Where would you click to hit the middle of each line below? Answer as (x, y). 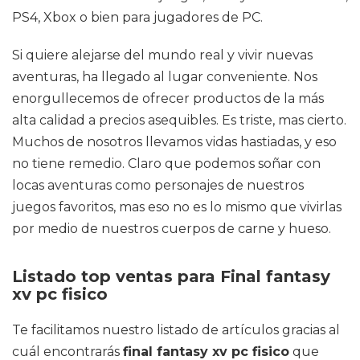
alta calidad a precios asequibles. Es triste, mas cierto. (179, 120)
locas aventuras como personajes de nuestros (158, 185)
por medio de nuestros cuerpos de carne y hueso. (172, 229)
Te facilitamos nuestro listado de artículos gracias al (176, 330)
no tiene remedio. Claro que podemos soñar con (166, 164)
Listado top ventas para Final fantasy (171, 276)
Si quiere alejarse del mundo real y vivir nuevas (162, 55)
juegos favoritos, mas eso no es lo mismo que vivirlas (177, 207)
